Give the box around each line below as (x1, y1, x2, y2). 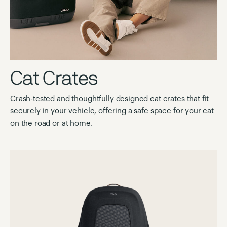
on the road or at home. (10, 120, 93, 127)
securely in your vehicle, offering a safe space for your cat (10, 107, 214, 115)
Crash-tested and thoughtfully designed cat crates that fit (10, 95, 209, 103)
